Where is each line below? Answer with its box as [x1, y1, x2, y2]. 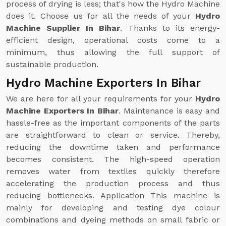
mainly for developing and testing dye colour [6, 203, 220, 212]
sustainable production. [6, 60, 98, 69]
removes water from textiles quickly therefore [6, 166, 220, 176]
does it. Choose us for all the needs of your [6, 11, 195, 21]
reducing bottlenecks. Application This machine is [6, 191, 220, 200]
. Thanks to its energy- [120, 23, 220, 33]
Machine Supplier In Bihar [6, 23, 121, 33]
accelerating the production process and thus [6, 179, 220, 188]
